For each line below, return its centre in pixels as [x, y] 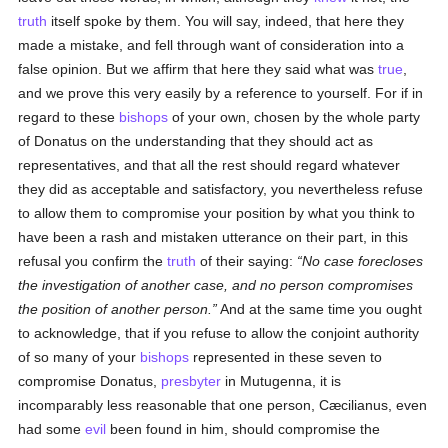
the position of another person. [115, 309]
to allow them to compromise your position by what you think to [217, 213]
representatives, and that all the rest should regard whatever [209, 165]
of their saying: [247, 261]
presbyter [191, 381]
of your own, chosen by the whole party [294, 117]
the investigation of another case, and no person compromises [216, 285]
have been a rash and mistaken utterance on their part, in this [213, 237]
